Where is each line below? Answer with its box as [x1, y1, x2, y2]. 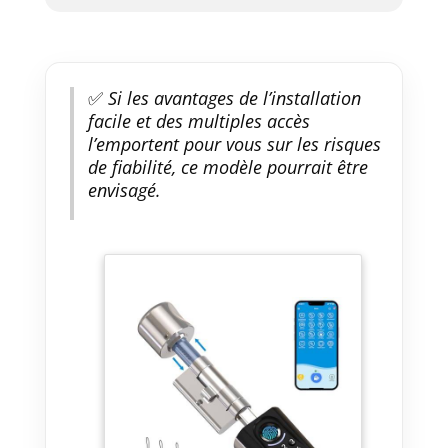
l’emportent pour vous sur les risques [87, 131, 381, 156]
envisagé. [87, 177, 161, 202]
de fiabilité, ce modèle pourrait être [87, 154, 368, 179]
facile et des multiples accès [87, 108, 310, 133]
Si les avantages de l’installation [102, 85, 361, 110]
